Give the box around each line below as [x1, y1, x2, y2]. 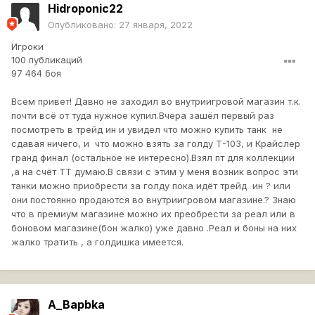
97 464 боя [11, 67, 61, 79]
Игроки [11, 41, 44, 53]
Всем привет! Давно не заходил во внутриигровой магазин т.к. [11, 96, 301, 108]
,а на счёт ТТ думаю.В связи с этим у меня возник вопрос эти [11, 166, 298, 178]
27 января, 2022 [119, 19, 193, 31]
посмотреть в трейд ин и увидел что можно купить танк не [11, 124, 283, 136]
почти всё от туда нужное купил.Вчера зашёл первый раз [11, 110, 274, 122]
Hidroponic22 [48, 1, 123, 16]
